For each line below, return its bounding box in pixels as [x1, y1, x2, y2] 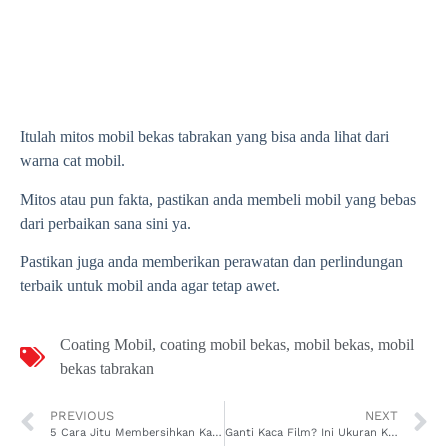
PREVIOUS [50, 407, 114, 423]
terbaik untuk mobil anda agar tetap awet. [20, 277, 280, 295]
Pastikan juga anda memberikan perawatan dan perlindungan [20, 253, 403, 271]
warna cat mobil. [20, 152, 125, 170]
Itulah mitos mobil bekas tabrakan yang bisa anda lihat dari [20, 128, 389, 146]
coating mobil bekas [160, 335, 286, 353]
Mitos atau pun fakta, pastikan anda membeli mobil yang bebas [20, 190, 416, 208]
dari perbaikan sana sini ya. [20, 214, 191, 232]
